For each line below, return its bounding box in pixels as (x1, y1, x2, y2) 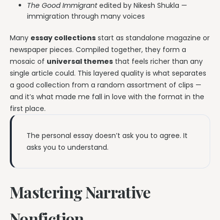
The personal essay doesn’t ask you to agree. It (27, 130, 188, 140)
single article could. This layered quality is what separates (10, 68, 206, 78)
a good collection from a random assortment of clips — (10, 80, 201, 90)
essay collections (30, 32, 96, 43)
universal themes (47, 56, 113, 66)
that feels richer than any (113, 56, 203, 66)
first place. (10, 103, 46, 113)
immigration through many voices (27, 11, 145, 21)
